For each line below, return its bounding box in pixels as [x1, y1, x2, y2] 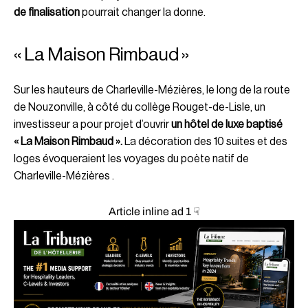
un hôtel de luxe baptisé [171, 119, 283, 131]
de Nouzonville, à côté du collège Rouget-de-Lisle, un [14, 102, 265, 113]
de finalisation [14, 7, 80, 19]
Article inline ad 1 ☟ [108, 206, 200, 218]
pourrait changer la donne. [80, 7, 206, 19]
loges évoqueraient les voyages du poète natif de [14, 153, 249, 165]
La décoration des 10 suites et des [122, 136, 287, 148]
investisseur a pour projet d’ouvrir [14, 119, 171, 131]
